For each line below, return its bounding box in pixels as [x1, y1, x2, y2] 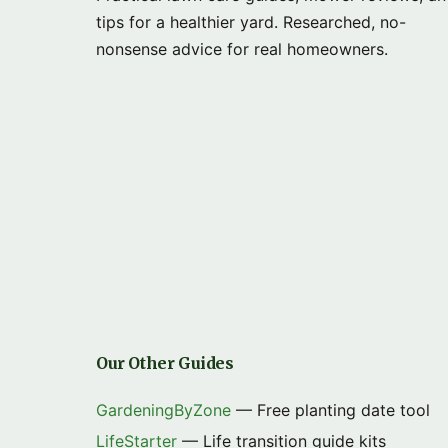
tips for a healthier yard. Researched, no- [96, 12, 406, 32]
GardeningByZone [96, 400, 231, 420]
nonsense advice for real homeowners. [96, 39, 388, 59]
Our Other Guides [96, 353, 234, 373]
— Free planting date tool [231, 400, 430, 420]
